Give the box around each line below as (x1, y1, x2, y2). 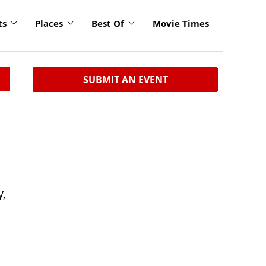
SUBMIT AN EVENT (83, 73, 168, 86)
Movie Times (153, 17, 209, 29)
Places (35, 17, 63, 29)
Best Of (91, 17, 124, 29)
